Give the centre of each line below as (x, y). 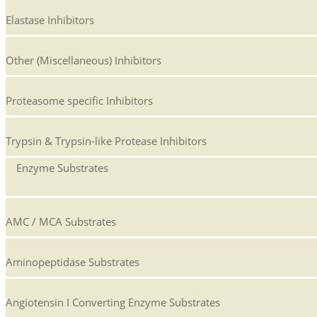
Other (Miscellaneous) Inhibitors (83, 60)
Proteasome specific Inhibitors (79, 101)
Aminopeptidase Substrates (73, 262)
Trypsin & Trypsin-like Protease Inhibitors (106, 141)
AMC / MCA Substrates (61, 222)
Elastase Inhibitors (50, 20)
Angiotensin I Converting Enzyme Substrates (113, 302)
